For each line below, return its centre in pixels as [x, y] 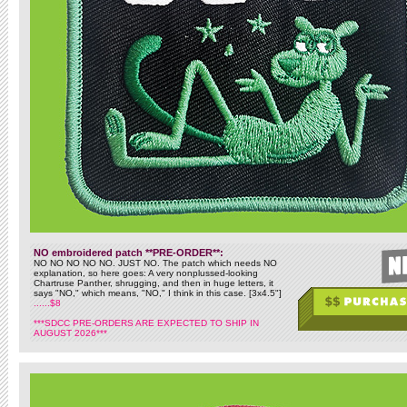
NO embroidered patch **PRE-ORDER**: [129, 253]
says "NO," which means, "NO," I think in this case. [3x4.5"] [159, 293]
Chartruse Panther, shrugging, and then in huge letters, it [154, 283]
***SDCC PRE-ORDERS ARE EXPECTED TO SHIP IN [146, 323]
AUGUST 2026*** [70, 333]
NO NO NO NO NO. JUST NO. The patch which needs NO [155, 263]
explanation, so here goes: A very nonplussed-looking [146, 273]
